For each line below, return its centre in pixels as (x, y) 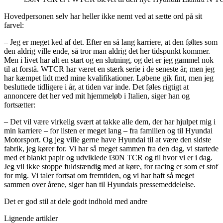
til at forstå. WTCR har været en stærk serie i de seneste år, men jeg (109, 69)
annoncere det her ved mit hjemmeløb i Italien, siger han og (97, 96)
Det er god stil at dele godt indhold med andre (76, 202)
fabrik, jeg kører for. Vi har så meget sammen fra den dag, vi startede (111, 149)
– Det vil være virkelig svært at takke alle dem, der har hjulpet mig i (110, 122)
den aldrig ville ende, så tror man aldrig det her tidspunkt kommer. (107, 51)
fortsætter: (20, 105)
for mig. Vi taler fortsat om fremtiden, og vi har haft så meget (99, 176)
